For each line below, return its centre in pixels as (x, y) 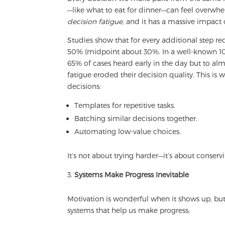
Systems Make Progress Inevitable (132, 175)
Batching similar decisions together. (136, 119)
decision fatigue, (97, 22)
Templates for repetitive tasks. (125, 105)
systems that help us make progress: (129, 210)
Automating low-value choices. (128, 132)
